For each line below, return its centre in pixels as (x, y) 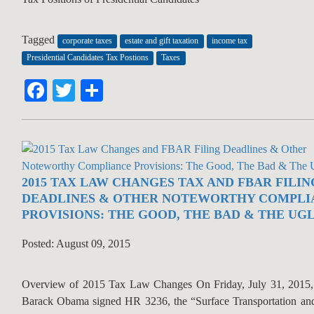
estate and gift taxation (162, 41)
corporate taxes (87, 41)
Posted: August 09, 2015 (76, 244)
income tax (229, 41)
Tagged (39, 40)
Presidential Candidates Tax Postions (87, 58)
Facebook (90, 91)
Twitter (107, 91)
